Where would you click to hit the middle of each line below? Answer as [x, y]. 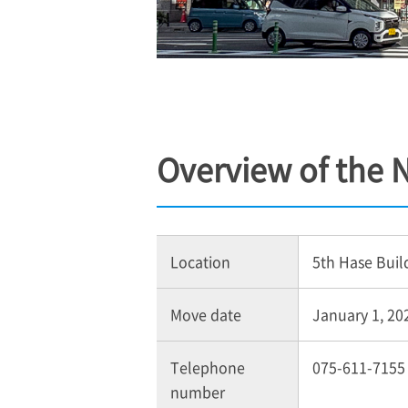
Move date [206, 314]
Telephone [208, 367]
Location [200, 261]
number [198, 391]
